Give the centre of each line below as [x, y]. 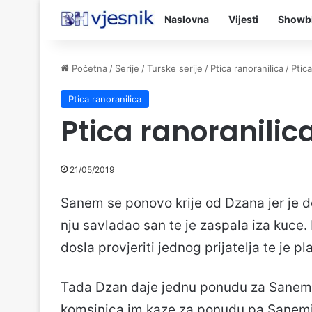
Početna [88, 68]
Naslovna [187, 19]
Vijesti [243, 19]
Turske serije [175, 68]
